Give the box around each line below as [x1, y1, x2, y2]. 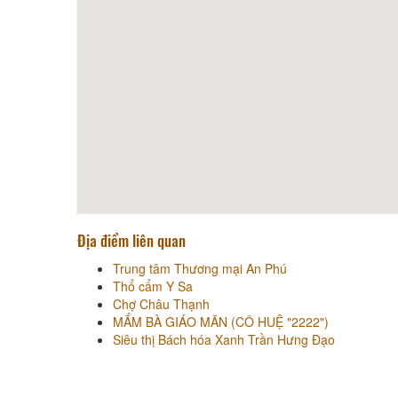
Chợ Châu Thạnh [113, 294, 210, 313]
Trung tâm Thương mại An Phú [113, 259, 287, 277]
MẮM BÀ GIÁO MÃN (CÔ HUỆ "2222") [113, 312, 329, 330]
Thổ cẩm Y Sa [113, 276, 193, 295]
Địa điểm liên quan [77, 228, 186, 251]
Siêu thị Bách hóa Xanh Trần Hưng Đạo [113, 330, 335, 348]
